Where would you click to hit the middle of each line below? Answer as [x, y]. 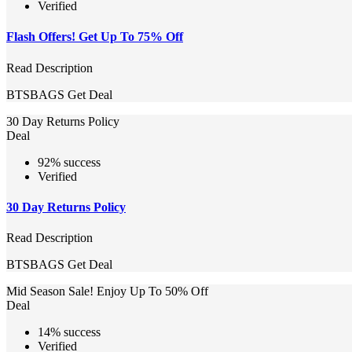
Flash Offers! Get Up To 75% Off [95, 37]
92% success [69, 162]
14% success [69, 332]
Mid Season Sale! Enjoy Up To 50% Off [107, 291]
